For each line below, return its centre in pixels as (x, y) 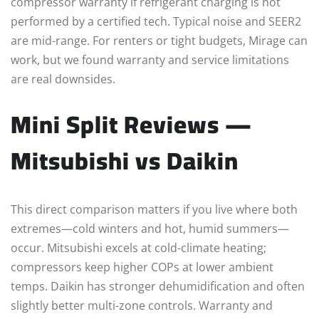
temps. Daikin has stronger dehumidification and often (158, 286)
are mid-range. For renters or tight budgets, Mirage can (159, 40)
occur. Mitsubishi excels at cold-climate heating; (138, 247)
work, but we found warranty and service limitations (150, 59)
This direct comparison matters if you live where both (154, 209)
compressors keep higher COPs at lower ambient (142, 267)
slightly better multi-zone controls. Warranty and (142, 305)
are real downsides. (63, 79)
